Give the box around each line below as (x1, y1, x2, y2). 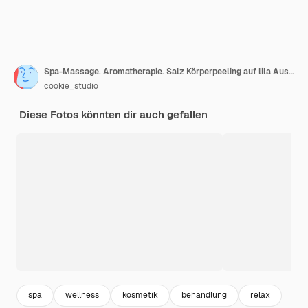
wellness (65, 289, 99, 301)
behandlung (181, 289, 227, 301)
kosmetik (122, 289, 158, 301)
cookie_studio (44, 80, 98, 91)
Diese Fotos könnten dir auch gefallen (19, 107, 208, 121)
